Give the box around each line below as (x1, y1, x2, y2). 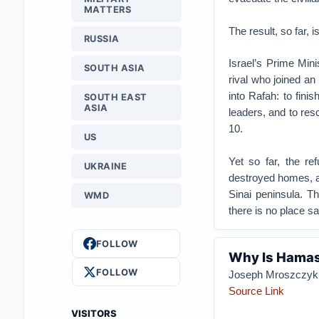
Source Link (228, 285, 284, 297)
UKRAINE (83, 161, 127, 172)
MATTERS (83, 4, 132, 15)
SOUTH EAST (83, 92, 147, 103)
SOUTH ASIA (83, 63, 145, 73)
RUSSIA (83, 33, 120, 44)
